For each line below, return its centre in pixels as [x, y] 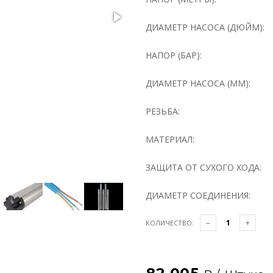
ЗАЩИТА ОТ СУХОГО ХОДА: [204, 167]
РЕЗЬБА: [163, 111]
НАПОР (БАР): [174, 55]
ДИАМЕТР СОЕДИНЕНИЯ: [198, 195]
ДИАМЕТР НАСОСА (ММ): [198, 83]
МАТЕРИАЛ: [170, 139]
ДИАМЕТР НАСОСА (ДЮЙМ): [205, 27]
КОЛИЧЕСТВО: [170, 223]
